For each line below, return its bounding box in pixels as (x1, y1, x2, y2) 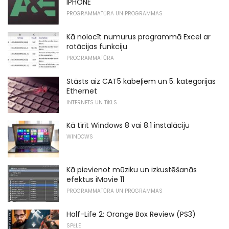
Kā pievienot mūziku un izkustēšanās (66, 164, 197, 175)
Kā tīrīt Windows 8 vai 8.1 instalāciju (66, 120, 190, 131)
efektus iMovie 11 (66, 174, 124, 185)
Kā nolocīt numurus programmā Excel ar (66, 31, 211, 42)
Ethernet (66, 85, 97, 96)
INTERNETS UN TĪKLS (66, 98, 117, 106)
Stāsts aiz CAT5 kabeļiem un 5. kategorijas (66, 76, 216, 86)
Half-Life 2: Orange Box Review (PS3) (66, 209, 196, 219)
